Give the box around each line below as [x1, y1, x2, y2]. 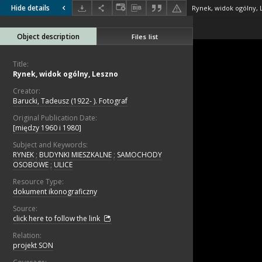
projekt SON [13, 240, 53, 251]
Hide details [11, 3, 50, 13]
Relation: [13, 230, 42, 241]
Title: [13, 59, 29, 70]
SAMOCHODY [117, 150, 162, 160]
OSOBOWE [13, 160, 49, 170]
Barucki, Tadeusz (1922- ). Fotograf [13, 96, 127, 106]
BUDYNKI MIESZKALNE [39, 150, 112, 160]
